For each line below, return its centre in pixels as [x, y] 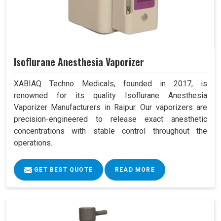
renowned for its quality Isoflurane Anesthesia [110, 96]
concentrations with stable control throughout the [110, 131]
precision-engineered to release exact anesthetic [110, 119]
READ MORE [135, 170]
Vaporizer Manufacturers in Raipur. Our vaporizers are [110, 108]
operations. [33, 143]
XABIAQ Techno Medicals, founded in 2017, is [110, 84]
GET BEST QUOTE [62, 170]
